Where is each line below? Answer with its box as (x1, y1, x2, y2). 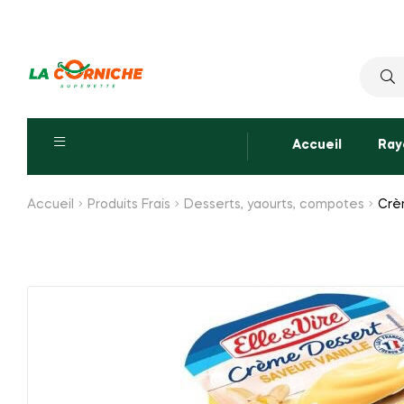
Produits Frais (87, 198, 171, 212)
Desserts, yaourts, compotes (184, 198, 365, 212)
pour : (358, 83, 393, 96)
